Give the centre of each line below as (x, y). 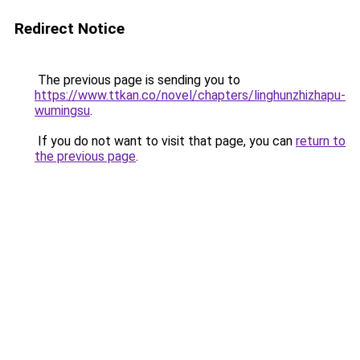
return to (321, 141)
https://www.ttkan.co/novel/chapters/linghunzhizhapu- (190, 95)
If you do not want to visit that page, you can (165, 141)
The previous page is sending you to (137, 80)
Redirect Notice (70, 29)
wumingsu (62, 110)
